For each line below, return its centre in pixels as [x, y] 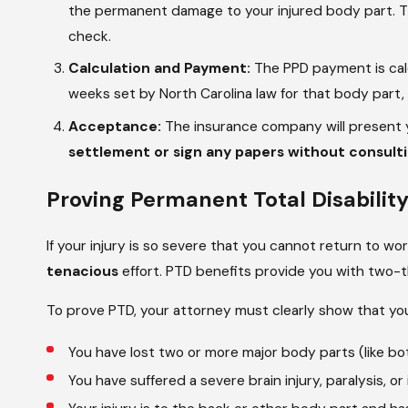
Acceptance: [114, 127]
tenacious [83, 271]
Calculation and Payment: [159, 69]
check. [89, 36]
